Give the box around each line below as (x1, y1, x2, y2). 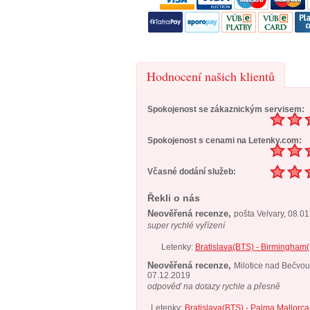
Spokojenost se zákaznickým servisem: (147, 104, 304, 114)
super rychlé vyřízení (147, 220, 225, 230)
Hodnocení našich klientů (147, 68, 275, 84)
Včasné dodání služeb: (147, 167, 236, 176)
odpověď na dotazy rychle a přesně (147, 282, 280, 292)
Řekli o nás (147, 192, 200, 203)
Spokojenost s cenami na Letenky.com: (147, 136, 302, 145)
